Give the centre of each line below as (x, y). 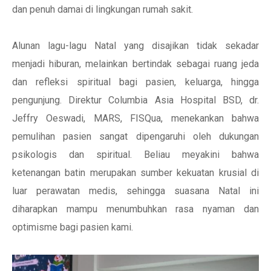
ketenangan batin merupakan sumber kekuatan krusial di (135, 173)
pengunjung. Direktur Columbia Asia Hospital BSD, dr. (135, 100)
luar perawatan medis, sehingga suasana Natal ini (135, 191)
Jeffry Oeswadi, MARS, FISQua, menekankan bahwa (135, 118)
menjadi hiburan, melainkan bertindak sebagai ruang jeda (135, 64)
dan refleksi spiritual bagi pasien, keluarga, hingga (135, 82)
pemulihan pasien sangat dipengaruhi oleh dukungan (135, 136)
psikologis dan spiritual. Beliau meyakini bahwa (135, 155)
